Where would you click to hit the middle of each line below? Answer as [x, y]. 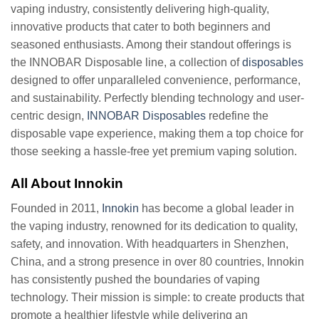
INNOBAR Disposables [146, 116]
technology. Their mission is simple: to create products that [157, 297]
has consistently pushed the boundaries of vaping [135, 279]
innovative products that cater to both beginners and [141, 27]
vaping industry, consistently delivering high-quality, [140, 9]
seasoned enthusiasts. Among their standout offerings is [151, 45]
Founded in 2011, [56, 208]
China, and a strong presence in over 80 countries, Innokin [157, 261]
